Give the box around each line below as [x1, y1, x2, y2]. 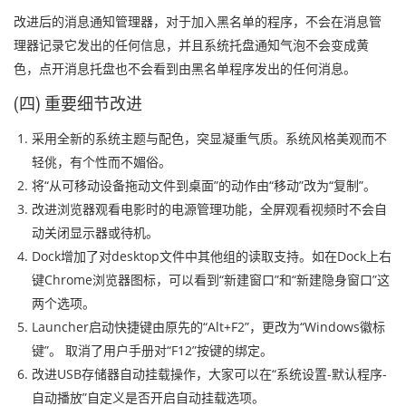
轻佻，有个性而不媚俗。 [32, 153, 171, 170]
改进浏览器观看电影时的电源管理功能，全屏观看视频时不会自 [32, 200, 387, 217]
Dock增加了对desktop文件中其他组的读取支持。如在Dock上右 [32, 247, 391, 265]
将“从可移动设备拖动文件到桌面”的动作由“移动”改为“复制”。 [32, 177, 376, 194]
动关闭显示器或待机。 [32, 224, 159, 241]
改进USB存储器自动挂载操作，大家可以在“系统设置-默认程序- [32, 365, 387, 382]
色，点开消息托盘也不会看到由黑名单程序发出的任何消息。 [14, 60, 356, 77]
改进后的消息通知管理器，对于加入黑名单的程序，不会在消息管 [14, 13, 382, 30]
